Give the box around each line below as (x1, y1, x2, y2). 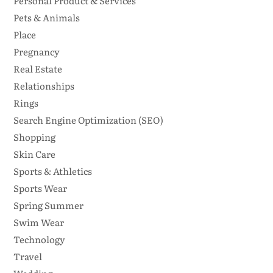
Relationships (13, 79, 74, 93)
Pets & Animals (13, 10, 80, 25)
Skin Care (13, 147, 55, 161)
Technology (13, 232, 65, 247)
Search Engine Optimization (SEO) (13, 113, 163, 127)
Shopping (13, 130, 55, 144)
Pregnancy (13, 44, 60, 59)
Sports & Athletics (13, 164, 92, 179)
